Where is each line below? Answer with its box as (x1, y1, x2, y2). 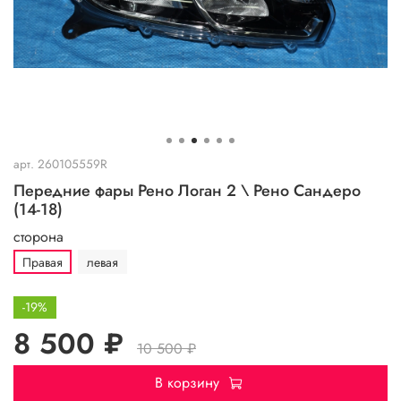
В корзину (154, 372, 219, 394)
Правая (22, 252, 63, 271)
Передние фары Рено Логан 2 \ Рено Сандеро (13, 178, 361, 202)
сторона (13, 226, 64, 247)
